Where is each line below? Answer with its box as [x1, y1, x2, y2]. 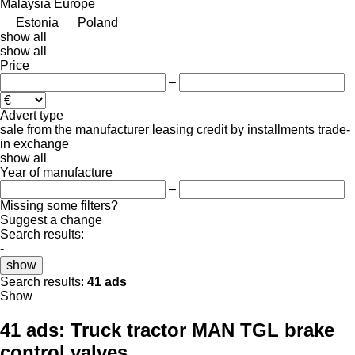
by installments [231, 122, 315, 136]
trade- [318, 122, 350, 136]
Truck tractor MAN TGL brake [71, 319, 334, 341]
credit [197, 122, 227, 136]
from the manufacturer [27, 122, 149, 136]
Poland [78, 15, 118, 29]
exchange [13, 136, 69, 151]
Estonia [16, 15, 59, 29]
